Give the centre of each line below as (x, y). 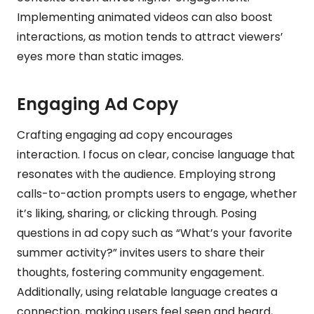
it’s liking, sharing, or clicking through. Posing (137, 213)
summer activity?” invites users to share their (141, 252)
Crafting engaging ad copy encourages (125, 135)
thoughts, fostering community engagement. (141, 272)
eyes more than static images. (100, 56)
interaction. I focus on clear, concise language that (156, 154)
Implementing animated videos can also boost (145, 17)
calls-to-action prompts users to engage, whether (157, 193)
